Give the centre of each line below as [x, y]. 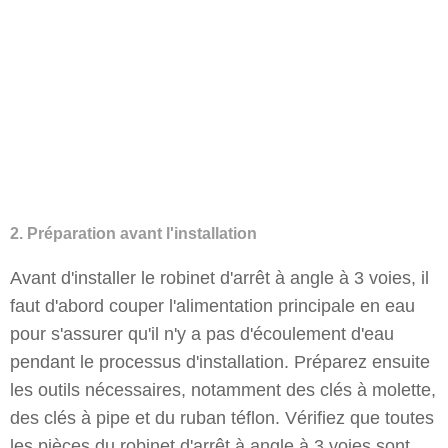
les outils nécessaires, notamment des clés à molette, [223, 390]
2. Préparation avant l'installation [133, 233]
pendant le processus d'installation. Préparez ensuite [220, 362]
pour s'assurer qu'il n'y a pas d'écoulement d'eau [202, 334]
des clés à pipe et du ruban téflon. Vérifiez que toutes [222, 418]
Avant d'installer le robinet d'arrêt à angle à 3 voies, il [219, 278]
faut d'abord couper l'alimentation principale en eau [212, 306]
